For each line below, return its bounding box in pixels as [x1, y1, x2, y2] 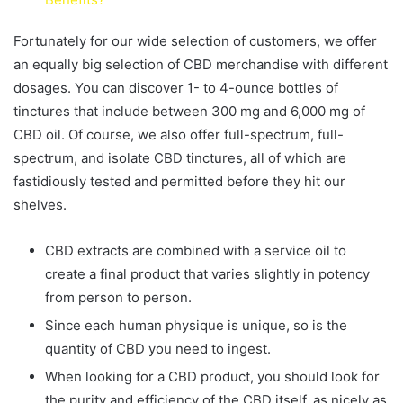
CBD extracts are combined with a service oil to [45, 241, 346, 259]
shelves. [13, 195, 67, 213]
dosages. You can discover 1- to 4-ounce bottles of [13, 78, 338, 96]
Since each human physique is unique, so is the [45, 316, 347, 334]
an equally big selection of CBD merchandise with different [13, 55, 388, 73]
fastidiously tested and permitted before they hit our [13, 172, 345, 190]
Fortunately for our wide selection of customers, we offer [13, 31, 377, 49]
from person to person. [45, 288, 192, 306]
